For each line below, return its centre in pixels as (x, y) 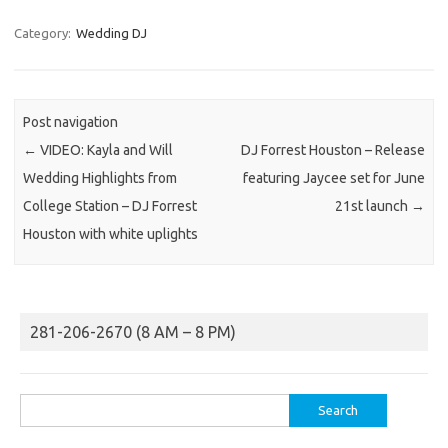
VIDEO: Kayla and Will (105, 150)
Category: (44, 32)
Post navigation (71, 122)
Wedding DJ (111, 32)
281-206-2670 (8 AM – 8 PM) (133, 331)
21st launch (372, 206)
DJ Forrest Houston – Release (332, 150)
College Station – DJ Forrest (110, 206)
